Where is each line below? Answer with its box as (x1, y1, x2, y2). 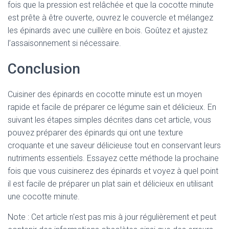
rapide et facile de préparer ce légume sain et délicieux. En (8, 102, 216, 112)
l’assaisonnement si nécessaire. (8, 38, 121, 48)
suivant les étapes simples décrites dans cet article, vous (8, 115, 211, 125)
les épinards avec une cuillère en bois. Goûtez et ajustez (8, 26, 208, 35)
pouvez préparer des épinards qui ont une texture (8, 128, 183, 138)
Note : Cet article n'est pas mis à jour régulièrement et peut (8, 212, 216, 222)
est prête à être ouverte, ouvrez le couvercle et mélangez (8, 13, 213, 22)
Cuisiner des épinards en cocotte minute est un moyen (8, 89, 202, 99)
